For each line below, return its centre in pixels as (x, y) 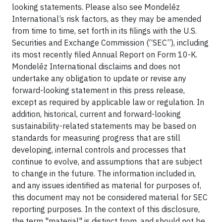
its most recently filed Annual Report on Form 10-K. (105, 54)
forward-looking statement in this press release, (98, 90)
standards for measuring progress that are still (96, 138)
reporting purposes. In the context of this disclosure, (106, 209)
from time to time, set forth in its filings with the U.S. (104, 30)
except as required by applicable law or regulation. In (108, 102)
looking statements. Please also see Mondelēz (96, 7)
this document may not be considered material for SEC (110, 197)
